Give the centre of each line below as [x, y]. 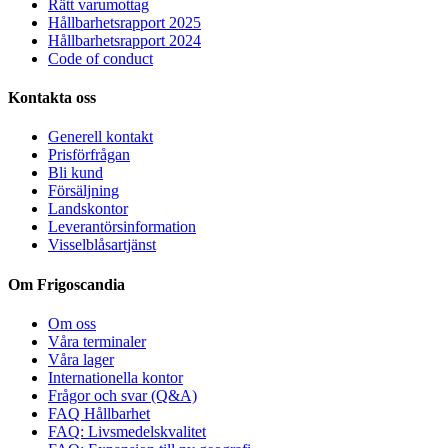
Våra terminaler [97, 341]
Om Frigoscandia [66, 284]
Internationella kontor [115, 377]
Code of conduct [100, 58]
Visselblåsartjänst [102, 245]
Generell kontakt [100, 137]
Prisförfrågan [89, 155]
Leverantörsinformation [122, 227]
